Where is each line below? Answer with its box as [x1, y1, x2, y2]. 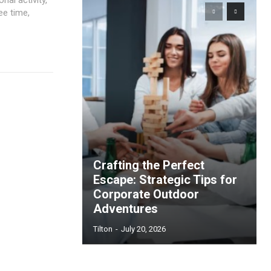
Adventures [93, 201, 158, 216]
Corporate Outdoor [93, 187, 199, 201]
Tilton [93, 224, 113, 233]
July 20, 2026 [121, 224, 166, 233]
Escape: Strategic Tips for [93, 172, 237, 187]
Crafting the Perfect [93, 158, 204, 172]
